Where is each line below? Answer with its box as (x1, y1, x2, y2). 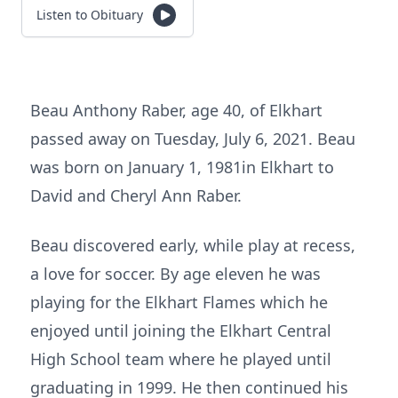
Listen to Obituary (36, 6, 143, 23)
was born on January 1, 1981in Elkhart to (30, 156, 334, 178)
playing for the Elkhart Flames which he (30, 291, 328, 313)
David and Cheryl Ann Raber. (30, 185, 242, 206)
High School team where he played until (30, 348, 331, 370)
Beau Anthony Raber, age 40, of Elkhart (30, 99, 322, 121)
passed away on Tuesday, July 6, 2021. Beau (30, 128, 355, 149)
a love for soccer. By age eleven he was (30, 263, 321, 284)
